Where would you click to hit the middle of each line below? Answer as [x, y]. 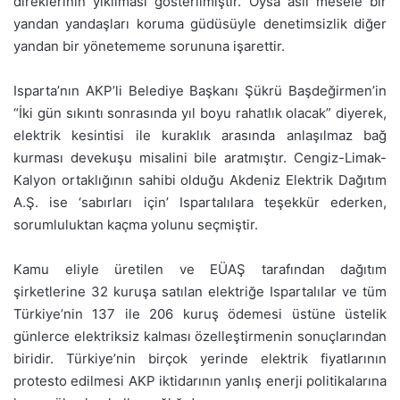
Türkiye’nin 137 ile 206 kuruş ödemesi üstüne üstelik [200, 314]
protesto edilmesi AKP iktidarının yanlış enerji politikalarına [200, 381]
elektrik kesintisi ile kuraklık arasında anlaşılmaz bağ [200, 136]
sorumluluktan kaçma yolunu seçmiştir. [136, 225]
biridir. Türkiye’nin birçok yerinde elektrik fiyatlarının [200, 359]
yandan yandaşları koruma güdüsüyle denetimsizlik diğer [200, 24]
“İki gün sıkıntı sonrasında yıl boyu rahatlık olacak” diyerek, [200, 113]
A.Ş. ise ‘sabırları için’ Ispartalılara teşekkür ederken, [200, 203]
